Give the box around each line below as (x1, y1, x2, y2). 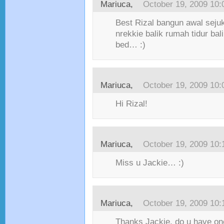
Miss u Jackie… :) (115, 158, 184, 167)
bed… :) (115, 40, 145, 49)
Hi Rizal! (115, 99, 147, 108)
